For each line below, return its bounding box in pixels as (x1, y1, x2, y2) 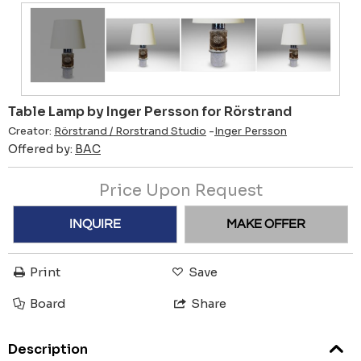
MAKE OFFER (226, 218, 306, 231)
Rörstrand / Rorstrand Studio (54, 124, 206, 138)
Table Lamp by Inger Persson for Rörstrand (8, 102, 292, 120)
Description (8, 341, 88, 359)
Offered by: (8, 141, 75, 156)
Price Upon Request (98, 180, 263, 201)
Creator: (8, 124, 54, 138)
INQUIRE (68, 218, 121, 231)
